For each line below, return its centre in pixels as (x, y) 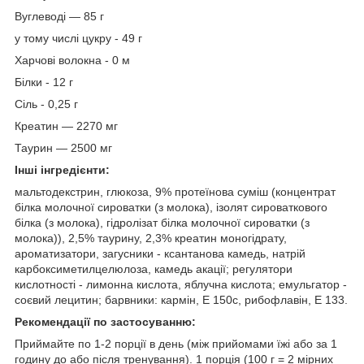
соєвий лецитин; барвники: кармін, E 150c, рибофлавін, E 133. (181, 299)
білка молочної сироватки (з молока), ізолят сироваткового (171, 207)
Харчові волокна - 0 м (72, 60)
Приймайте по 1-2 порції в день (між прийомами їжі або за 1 (176, 343)
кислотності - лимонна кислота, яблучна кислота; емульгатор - (181, 284)
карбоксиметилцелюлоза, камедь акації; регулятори (154, 269)
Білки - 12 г (44, 82)
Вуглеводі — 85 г (59, 16)
